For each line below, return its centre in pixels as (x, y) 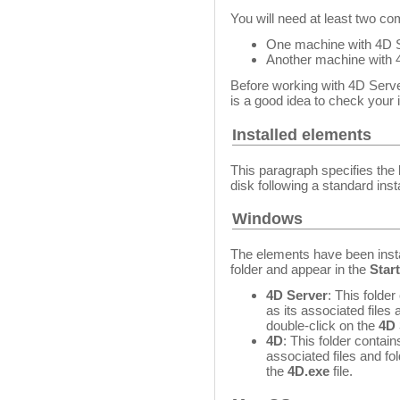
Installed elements (302, 134)
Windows (268, 218)
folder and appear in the (300, 270)
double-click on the (322, 326)
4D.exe (308, 371)
